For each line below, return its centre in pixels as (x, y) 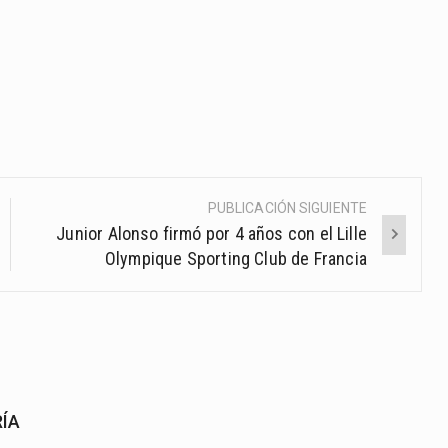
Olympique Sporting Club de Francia (235, 259)
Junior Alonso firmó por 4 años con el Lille (211, 234)
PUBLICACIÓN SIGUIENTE (287, 208)
